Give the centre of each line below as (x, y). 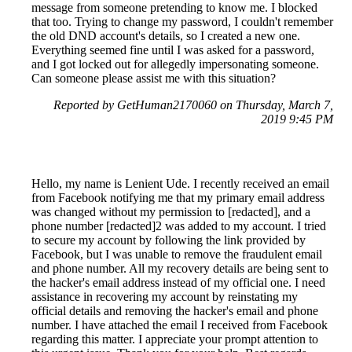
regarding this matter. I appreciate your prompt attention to (175, 339)
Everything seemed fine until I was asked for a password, (173, 50)
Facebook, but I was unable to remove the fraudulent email (177, 255)
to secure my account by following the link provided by (169, 240)
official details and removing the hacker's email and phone (175, 311)
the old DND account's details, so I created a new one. (166, 36)
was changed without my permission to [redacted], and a (171, 212)
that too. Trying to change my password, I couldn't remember (182, 22)
